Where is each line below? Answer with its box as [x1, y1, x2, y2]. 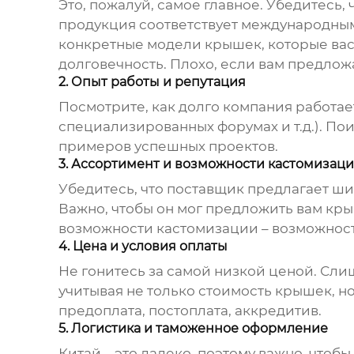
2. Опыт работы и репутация [58, 74, 246, 90]
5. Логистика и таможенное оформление [58, 321, 328, 337]
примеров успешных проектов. [58, 138, 278, 155]
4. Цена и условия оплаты [58, 239, 228, 254]
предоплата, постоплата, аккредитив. [58, 303, 322, 319]
